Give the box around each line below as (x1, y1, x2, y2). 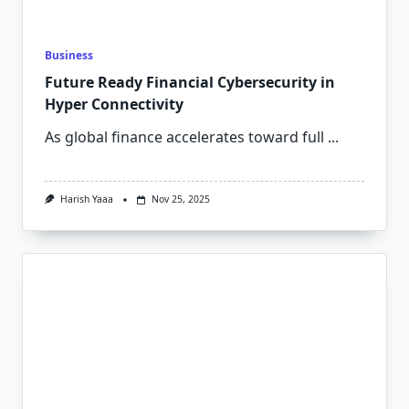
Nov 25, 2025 (151, 193, 210, 206)
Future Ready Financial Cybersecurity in (45, 72, 335, 93)
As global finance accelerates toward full (45, 127, 324, 148)
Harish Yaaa (59, 193, 113, 206)
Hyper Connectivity (45, 94, 184, 115)
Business (45, 47, 93, 64)
